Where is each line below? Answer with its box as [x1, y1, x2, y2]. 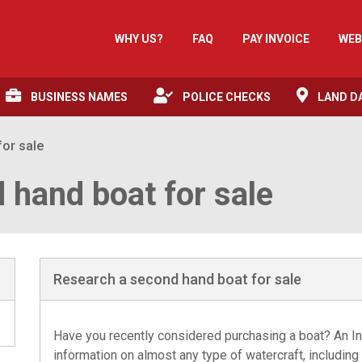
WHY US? [115, 32, 163, 45]
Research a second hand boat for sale [53, 271, 301, 288]
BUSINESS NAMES [31, 90, 128, 103]
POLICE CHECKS [183, 90, 271, 103]
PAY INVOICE [242, 32, 309, 45]
